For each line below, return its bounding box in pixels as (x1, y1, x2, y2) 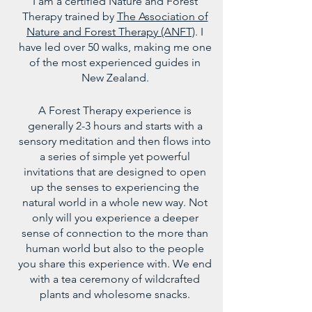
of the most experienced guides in (29, 56, 201, 69)
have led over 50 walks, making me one (18, 40, 212, 54)
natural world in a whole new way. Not (22, 196, 208, 209)
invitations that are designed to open (24, 165, 206, 178)
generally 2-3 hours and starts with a (27, 119, 203, 132)
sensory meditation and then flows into (19, 134, 211, 148)
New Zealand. (81, 71, 149, 84)
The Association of (116, 10, 208, 23)
